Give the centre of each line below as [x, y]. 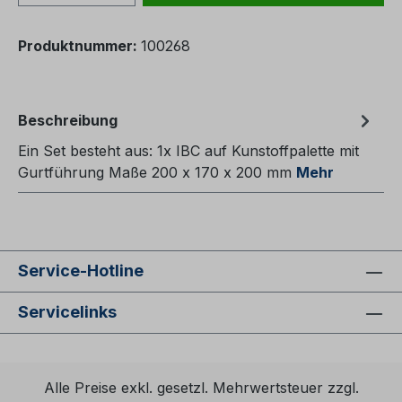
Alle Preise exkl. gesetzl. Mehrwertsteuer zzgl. [201, 388]
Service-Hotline [81, 271]
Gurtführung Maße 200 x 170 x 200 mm [157, 173]
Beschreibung [68, 121]
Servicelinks [67, 312]
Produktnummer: [79, 46]
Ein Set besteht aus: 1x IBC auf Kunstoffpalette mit [188, 151]
